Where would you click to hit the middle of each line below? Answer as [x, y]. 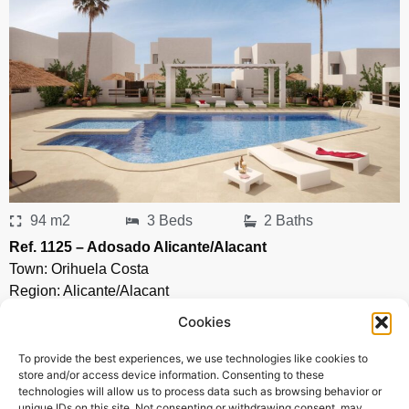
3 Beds [169, 220]
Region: [36, 290]
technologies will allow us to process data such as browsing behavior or [200, 391]
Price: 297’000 [58, 322]
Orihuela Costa [100, 268]
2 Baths [289, 220]
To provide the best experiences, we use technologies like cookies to [193, 358]
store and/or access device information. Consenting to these [171, 375]
